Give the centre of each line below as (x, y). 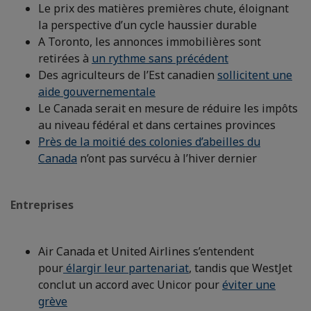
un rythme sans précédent (160, 58)
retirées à (65, 58)
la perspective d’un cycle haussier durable (148, 25)
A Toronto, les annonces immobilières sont (150, 42)
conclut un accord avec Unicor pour (130, 285)
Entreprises (42, 205)
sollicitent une (255, 75)
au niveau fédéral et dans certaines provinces (157, 125)
